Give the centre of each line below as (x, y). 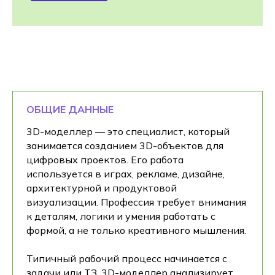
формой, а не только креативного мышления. (136, 230)
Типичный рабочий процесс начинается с (127, 258)
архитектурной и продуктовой (102, 188)
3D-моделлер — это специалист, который (128, 131)
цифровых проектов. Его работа (105, 160)
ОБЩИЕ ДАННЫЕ (70, 109)
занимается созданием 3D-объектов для (125, 145)
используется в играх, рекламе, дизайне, (126, 174)
